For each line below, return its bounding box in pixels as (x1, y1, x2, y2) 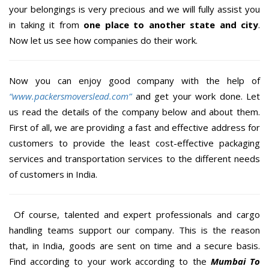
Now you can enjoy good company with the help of (9, 74, 260, 86)
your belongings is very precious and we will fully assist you (9, 2, 260, 15)
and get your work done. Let (135, 89, 260, 102)
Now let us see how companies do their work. (9, 34, 198, 46)
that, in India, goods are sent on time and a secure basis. (9, 239, 260, 252)
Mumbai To (210, 255, 261, 267)
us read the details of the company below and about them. (9, 105, 260, 118)
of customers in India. (9, 168, 97, 180)
